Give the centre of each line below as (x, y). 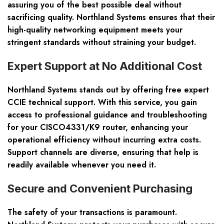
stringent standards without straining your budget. (102, 42)
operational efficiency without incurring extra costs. (104, 140)
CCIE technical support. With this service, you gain (102, 102)
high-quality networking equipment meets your (95, 30)
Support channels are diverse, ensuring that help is (103, 152)
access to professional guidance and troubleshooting (107, 115)
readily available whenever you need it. (82, 165)
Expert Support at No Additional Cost (105, 66)
